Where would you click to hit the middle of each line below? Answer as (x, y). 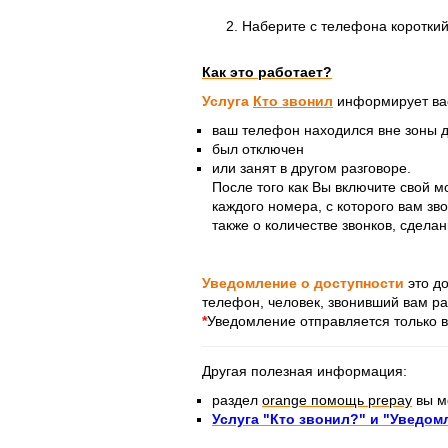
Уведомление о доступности (303, 282)
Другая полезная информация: (304, 370)
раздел (235, 399)
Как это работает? (267, 71)
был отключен (258, 148)
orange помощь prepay (337, 399)
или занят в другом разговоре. (311, 167)
